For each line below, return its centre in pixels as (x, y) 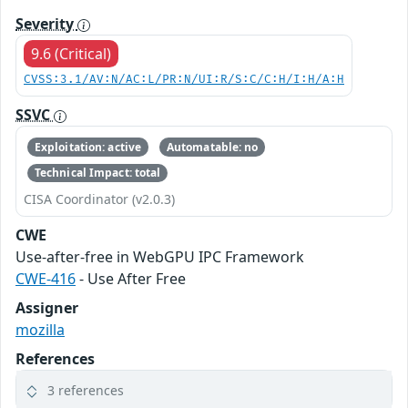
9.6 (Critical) (71, 54)
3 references (86, 391)
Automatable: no (212, 147)
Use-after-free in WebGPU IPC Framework (160, 257)
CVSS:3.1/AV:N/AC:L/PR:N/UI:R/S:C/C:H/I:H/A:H (184, 80)
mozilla (40, 330)
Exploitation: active (88, 147)
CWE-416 (46, 279)
